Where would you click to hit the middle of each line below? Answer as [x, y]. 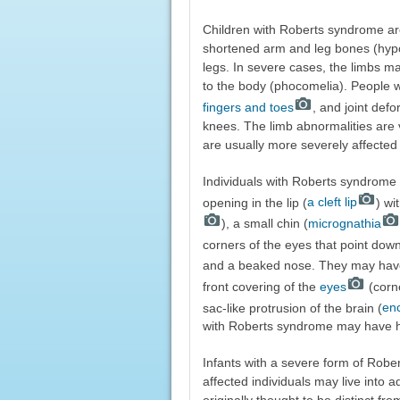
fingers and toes [248, 107]
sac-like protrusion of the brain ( [292, 308]
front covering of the [261, 286]
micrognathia [344, 223]
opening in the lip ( [254, 202]
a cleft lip [332, 202]
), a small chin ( [264, 223]
